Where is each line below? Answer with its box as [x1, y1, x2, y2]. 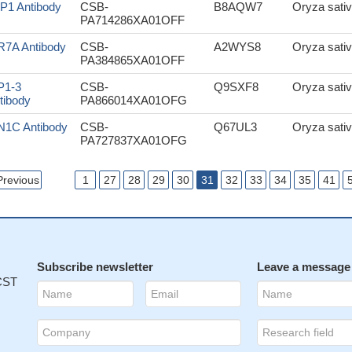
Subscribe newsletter [37, 260, 154, 273]
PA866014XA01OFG [80, 93, 187, 107]
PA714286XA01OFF [80, 13, 185, 27]
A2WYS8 [214, 40, 261, 53]
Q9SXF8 [214, 80, 258, 93]
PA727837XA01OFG [80, 134, 187, 147]
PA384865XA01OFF [80, 53, 185, 67]
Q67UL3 [214, 120, 257, 134]
